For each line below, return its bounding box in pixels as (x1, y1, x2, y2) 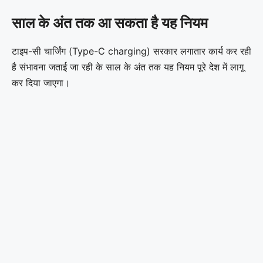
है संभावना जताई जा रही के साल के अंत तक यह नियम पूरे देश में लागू (12, 60, 244, 73)
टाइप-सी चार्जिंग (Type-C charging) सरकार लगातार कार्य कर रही (12, 45, 251, 57)
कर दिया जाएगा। (12, 76, 70, 89)
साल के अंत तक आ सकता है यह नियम (12, 14, 208, 32)
